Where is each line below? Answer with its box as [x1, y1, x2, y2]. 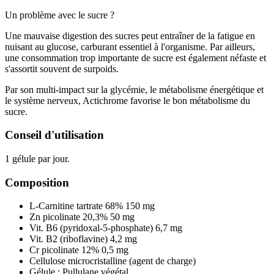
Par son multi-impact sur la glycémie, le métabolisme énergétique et [5, 84, 264, 95]
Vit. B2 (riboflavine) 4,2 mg [29, 234, 137, 245]
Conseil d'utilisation [5, 128, 104, 142]
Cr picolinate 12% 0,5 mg [29, 245, 128, 256]
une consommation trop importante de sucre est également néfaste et [5, 52, 266, 63]
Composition [5, 176, 69, 189]
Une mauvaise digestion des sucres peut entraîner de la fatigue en [5, 30, 255, 41]
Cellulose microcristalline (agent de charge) [29, 256, 196, 267]
